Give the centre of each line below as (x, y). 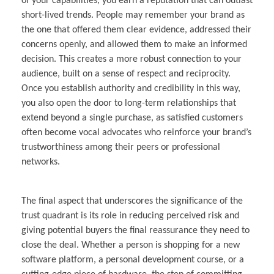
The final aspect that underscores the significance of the (132, 202)
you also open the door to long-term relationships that (129, 104)
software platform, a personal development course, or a (133, 260)
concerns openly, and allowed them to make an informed (134, 45)
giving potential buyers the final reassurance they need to (135, 231)
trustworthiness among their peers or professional (121, 148)
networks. (41, 162)
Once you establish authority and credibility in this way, (131, 89)
